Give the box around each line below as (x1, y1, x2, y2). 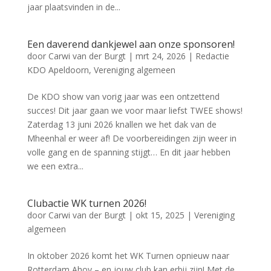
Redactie (195, 50, 229, 62)
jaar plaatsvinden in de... (27, 1, 120, 13)
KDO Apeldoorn (27, 64, 89, 76)
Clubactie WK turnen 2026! (27, 197, 146, 210)
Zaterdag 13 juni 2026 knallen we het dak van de (27, 119, 217, 130)
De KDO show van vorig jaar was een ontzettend (27, 91, 220, 102)
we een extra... (27, 160, 83, 172)
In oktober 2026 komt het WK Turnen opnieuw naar (27, 250, 229, 261)
